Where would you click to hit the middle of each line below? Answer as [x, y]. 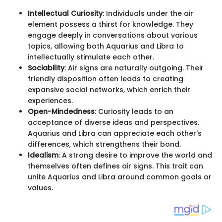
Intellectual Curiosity [65, 13]
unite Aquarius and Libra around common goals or [120, 177]
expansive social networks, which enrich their [109, 89]
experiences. [50, 100]
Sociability [46, 68]
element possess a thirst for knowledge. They [111, 24]
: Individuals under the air [148, 13]
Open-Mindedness [61, 111]
